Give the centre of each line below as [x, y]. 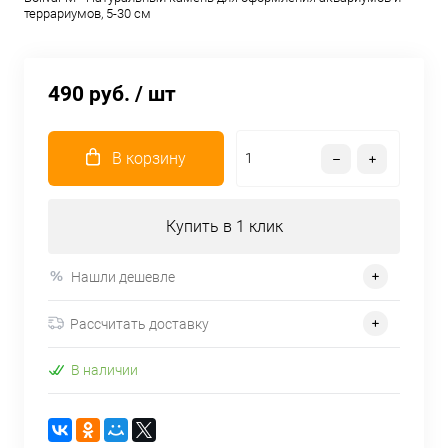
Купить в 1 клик [224, 226]
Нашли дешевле [123, 276]
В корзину [149, 158]
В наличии [104, 370]
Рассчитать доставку [139, 323]
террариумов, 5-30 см [87, 13]
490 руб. [89, 94]
